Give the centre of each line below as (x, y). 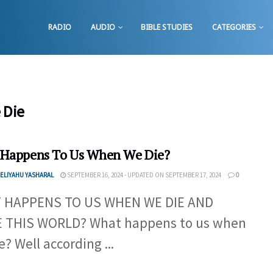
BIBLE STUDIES (167, 27)
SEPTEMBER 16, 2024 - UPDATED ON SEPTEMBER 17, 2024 (144, 175)
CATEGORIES (234, 27)
